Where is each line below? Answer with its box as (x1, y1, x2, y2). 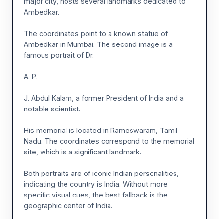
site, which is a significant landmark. (24, 148, 141, 156)
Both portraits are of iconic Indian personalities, (24, 169, 179, 177)
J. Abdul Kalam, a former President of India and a (24, 94, 184, 102)
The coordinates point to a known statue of (24, 29, 168, 38)
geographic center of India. (24, 201, 112, 210)
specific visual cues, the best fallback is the (24, 191, 168, 199)
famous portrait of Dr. (24, 51, 94, 59)
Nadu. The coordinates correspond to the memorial (24, 137, 194, 145)
